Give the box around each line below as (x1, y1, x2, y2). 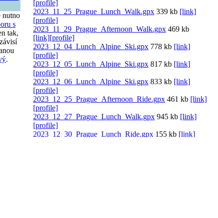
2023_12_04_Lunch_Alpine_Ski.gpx (33, 42, 149, 51)
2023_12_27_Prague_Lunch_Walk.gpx (33, 112, 155, 121)
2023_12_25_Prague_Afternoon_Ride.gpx (33, 95, 165, 104)
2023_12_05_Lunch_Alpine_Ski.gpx (33, 60, 149, 69)
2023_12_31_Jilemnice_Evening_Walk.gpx (33, 147, 168, 156)
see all (33, 165, 53, 174)
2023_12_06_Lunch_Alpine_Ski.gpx (33, 77, 149, 86)
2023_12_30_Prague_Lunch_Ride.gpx (33, 130, 154, 139)
